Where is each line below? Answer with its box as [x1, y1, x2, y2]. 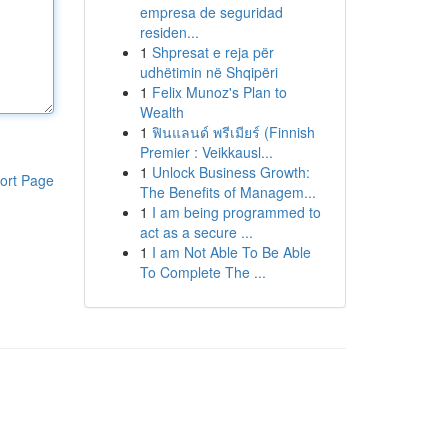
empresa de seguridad [139, 2, 283, 22]
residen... [139, 22, 199, 42]
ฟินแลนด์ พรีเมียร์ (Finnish [151, 122, 315, 142]
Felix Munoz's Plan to [151, 82, 287, 102]
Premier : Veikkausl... [139, 142, 273, 162]
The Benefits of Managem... [139, 182, 316, 202]
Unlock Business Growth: [151, 162, 310, 182]
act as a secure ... [139, 222, 253, 242]
